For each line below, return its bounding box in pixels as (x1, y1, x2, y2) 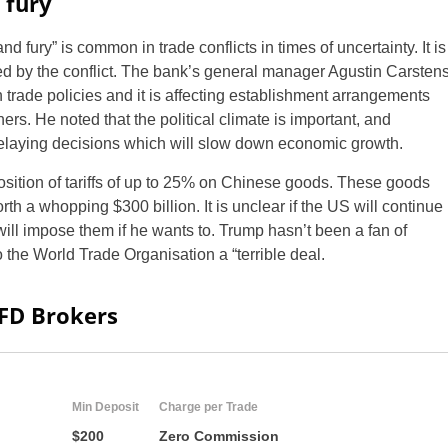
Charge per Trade (159, 399, 258, 414)
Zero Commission (159, 427, 279, 444)
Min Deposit (71, 399, 139, 414)
